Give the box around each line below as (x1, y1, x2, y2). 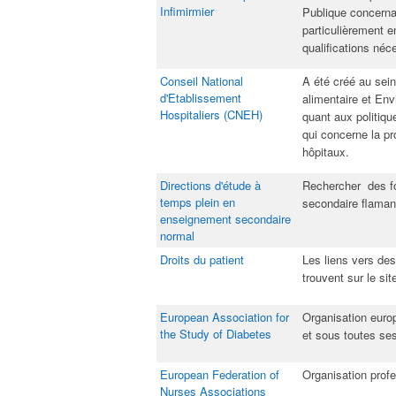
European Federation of (160, 366, 279, 383)
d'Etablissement (160, 89, 241, 106)
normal (160, 227, 194, 244)
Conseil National (160, 72, 243, 89)
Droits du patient (160, 251, 244, 268)
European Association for (160, 308, 289, 325)
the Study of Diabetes (160, 325, 271, 342)
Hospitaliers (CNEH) (160, 106, 263, 123)
